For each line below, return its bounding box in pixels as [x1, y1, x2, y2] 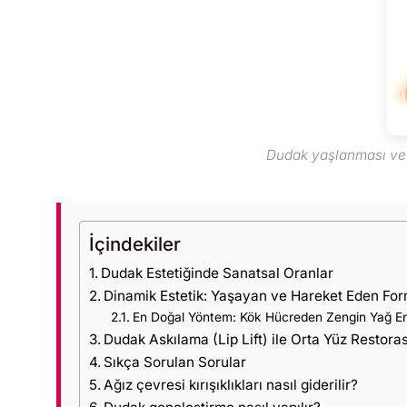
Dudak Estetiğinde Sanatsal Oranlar [101, 264, 334, 282]
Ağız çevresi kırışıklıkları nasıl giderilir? [104, 376, 359, 393]
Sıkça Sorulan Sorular [104, 353, 247, 371]
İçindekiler [89, 233, 181, 255]
